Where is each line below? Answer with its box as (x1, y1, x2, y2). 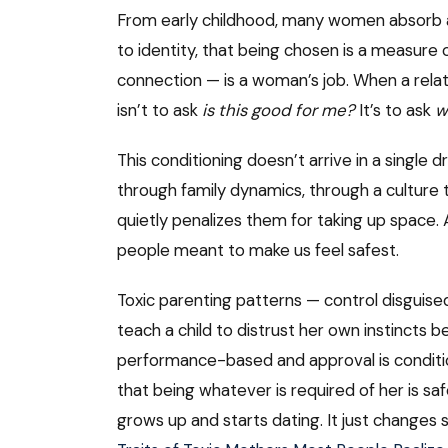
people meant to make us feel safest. (117, 239, 399, 262)
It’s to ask (355, 99, 435, 122)
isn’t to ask (117, 99, 202, 122)
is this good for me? (202, 99, 355, 122)
